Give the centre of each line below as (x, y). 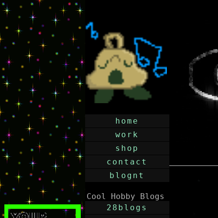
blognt (127, 175)
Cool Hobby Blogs (126, 196)
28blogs (127, 208)
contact (127, 162)
